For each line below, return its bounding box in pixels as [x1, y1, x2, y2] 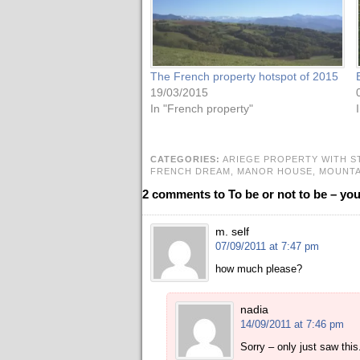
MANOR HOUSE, [237, 166, 319, 176]
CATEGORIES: [150, 153, 220, 164]
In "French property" [150, 101, 253, 115]
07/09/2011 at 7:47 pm [215, 239, 319, 252]
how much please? [215, 262, 302, 275]
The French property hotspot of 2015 [150, 69, 338, 83]
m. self [215, 224, 249, 238]
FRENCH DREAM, [150, 166, 237, 176]
